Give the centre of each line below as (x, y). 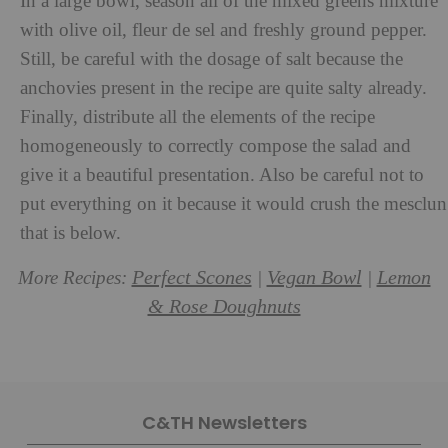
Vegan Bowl (314, 277)
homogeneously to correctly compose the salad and (215, 146)
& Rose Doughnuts (224, 306)
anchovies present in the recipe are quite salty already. (223, 88)
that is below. (70, 233)
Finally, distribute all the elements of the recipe (197, 117)
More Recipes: (74, 278)
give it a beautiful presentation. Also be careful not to (222, 175)
